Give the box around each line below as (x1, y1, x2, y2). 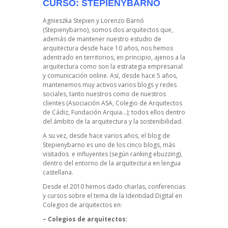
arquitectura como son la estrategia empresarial (43, 62, 183, 71)
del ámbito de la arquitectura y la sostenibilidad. (43, 117, 183, 126)
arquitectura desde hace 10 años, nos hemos (43, 44, 173, 53)
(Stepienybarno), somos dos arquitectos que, (43, 25, 173, 35)
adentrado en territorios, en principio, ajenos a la (43, 53, 185, 62)
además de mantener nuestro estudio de (43, 35, 161, 44)
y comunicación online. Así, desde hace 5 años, (43, 71, 178, 80)
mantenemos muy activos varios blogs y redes (43, 80, 177, 90)
